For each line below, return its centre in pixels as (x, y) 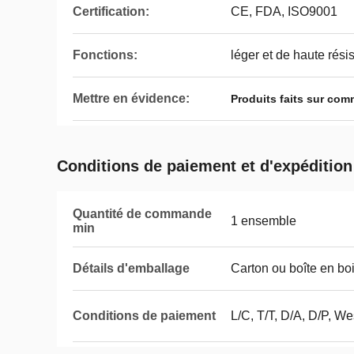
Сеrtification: (111, 11)
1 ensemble (264, 221)
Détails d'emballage (131, 268)
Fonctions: (105, 55)
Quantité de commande (142, 214)
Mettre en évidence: (131, 98)
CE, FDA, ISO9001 (284, 11)
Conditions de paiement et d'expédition (205, 166)
